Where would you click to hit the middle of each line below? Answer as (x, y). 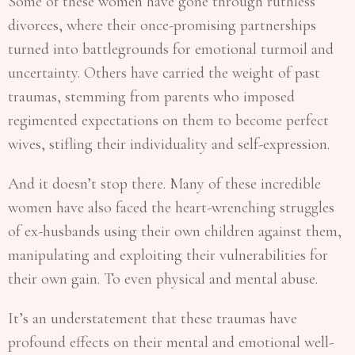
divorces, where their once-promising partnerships (162, 25)
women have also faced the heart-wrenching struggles (171, 207)
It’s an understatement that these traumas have (153, 318)
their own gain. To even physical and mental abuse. (165, 279)
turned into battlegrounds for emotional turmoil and (171, 49)
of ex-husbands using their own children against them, (175, 231)
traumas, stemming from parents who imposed (151, 96)
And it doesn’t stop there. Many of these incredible (164, 183)
